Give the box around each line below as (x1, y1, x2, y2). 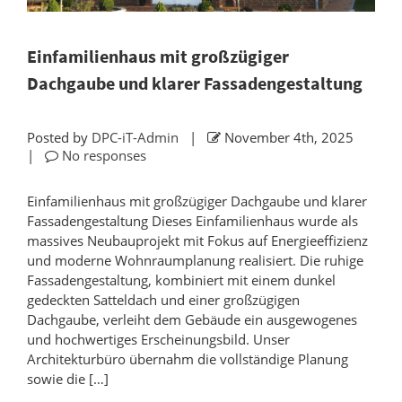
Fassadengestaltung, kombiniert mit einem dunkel (27, 271, 336, 290)
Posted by (27, 128, 92, 147)
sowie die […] (27, 370, 109, 389)
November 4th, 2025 (221, 128, 361, 147)
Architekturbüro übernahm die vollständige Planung (27, 350, 348, 369)
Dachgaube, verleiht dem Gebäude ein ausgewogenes (27, 310, 357, 329)
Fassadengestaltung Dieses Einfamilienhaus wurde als (27, 212, 358, 231)
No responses (62, 146, 146, 165)
